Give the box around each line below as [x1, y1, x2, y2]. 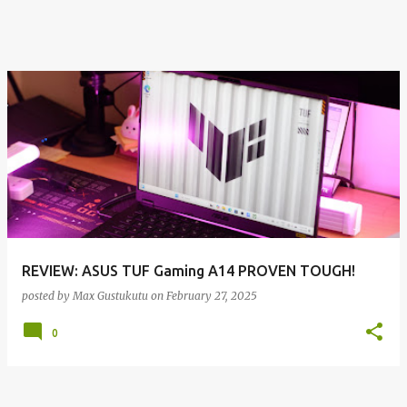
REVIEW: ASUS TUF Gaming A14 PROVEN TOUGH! [22, 263, 355, 280]
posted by [22, 289, 73, 303]
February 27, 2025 [166, 289, 257, 303]
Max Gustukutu [73, 289, 148, 303]
